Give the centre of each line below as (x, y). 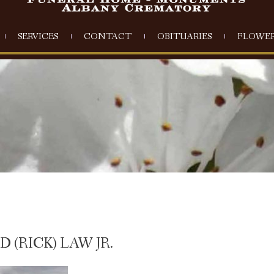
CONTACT (108, 37)
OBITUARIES (184, 37)
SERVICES (38, 37)
